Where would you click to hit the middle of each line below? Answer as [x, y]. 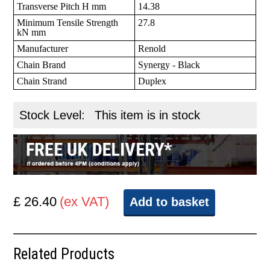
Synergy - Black [169, 65]
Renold [152, 49]
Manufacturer [43, 49]
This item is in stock [148, 115]
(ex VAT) [85, 202]
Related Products [64, 254]
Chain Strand [42, 81]
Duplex [152, 81]
